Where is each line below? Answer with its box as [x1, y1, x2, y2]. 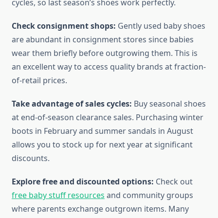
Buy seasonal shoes [132, 98, 206, 109]
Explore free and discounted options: [12, 176, 154, 187]
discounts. [12, 153, 50, 164]
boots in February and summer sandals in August [12, 126, 193, 137]
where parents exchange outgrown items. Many [12, 203, 189, 215]
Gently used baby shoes [116, 20, 205, 32]
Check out [154, 176, 193, 187]
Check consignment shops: [12, 20, 116, 32]
